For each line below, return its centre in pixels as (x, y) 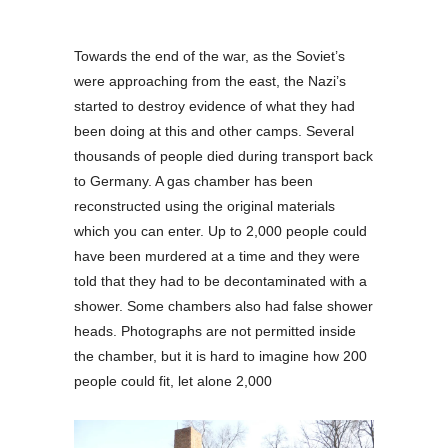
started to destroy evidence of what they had (214, 105)
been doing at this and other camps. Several (214, 130)
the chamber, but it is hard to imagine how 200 (220, 355)
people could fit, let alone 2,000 (173, 380)
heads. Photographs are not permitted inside (215, 330)
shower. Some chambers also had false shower (223, 305)
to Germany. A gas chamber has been (193, 180)
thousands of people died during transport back (223, 155)
